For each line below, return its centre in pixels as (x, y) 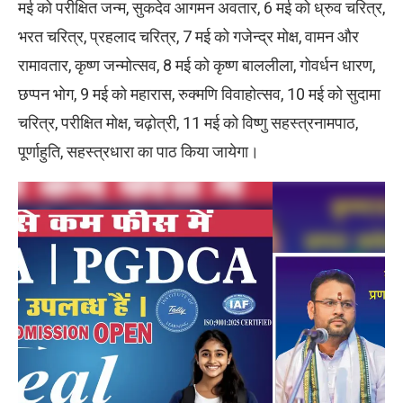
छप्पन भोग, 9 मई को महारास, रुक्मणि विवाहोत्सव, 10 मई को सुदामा (199, 94)
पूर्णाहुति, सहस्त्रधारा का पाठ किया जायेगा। (139, 152)
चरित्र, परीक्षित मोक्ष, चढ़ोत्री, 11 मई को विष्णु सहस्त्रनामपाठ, (188, 123)
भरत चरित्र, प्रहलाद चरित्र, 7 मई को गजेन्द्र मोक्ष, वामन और (188, 37)
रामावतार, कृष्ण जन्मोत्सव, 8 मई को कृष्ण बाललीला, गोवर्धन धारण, (197, 66)
